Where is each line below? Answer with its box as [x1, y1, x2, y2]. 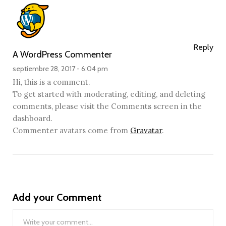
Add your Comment [13, 191, 101, 203]
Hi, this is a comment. [13, 77, 90, 87]
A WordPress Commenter [13, 49, 112, 61]
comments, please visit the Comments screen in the [13, 101, 202, 111]
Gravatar [130, 126, 162, 136]
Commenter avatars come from [13, 126, 130, 136]
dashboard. [13, 114, 52, 124]
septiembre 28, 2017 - [13, 64, 81, 74]
